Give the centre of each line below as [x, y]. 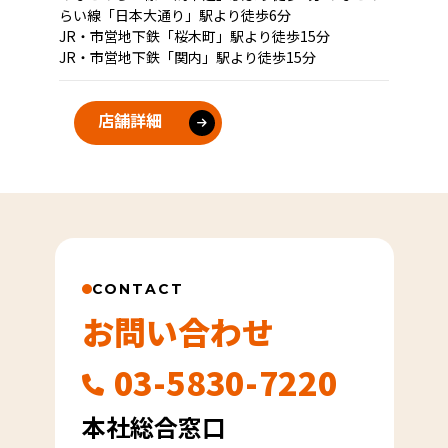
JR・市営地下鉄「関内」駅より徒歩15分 [187, 56]
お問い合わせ [177, 330]
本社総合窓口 [153, 426]
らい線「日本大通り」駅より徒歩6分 [175, 14]
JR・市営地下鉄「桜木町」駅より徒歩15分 [194, 35]
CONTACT [138, 288]
